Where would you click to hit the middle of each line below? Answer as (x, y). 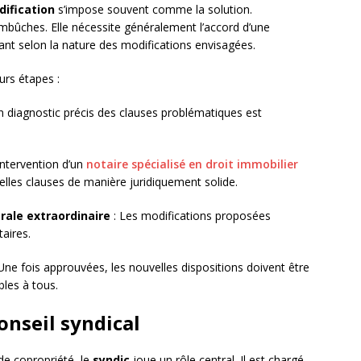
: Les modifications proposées (191, 216)
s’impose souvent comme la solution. (154, 10)
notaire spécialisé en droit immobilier (192, 164)
